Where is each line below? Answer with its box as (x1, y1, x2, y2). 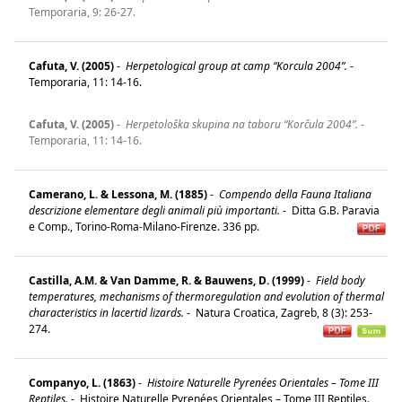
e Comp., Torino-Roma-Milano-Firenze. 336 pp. (29, 218, 267, 234)
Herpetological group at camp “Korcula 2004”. (123, 57, 347, 74)
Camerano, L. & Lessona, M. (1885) (29, 186, 207, 202)
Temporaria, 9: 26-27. (29, 4, 141, 20)
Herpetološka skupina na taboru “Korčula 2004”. (123, 116, 358, 132)
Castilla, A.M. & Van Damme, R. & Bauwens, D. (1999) (29, 272, 304, 288)
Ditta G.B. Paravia (289, 202, 380, 218)
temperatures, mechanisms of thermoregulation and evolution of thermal (29, 288, 384, 304)
